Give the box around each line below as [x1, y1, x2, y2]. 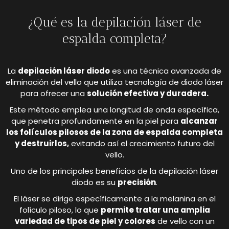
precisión [118, 177, 156, 188]
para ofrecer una [20, 88, 87, 99]
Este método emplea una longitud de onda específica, [10, 104, 219, 116]
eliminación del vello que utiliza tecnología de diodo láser [6, 77, 223, 88]
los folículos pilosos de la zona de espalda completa [6, 127, 223, 138]
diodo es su [72, 177, 118, 188]
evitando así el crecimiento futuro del [68, 138, 215, 149]
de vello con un [155, 216, 215, 227]
